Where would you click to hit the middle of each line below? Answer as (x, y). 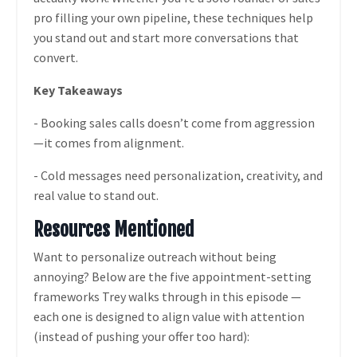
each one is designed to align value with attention (169, 317)
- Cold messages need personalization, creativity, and (178, 176)
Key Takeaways (78, 90)
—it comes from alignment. (109, 143)
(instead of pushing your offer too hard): (141, 337)
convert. (56, 58)
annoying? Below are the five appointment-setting (173, 277)
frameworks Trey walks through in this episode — (167, 297)
